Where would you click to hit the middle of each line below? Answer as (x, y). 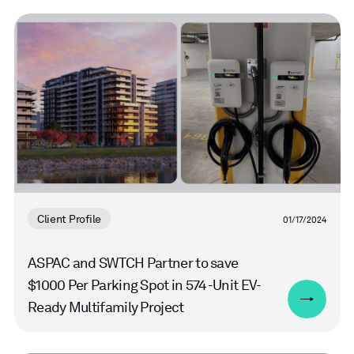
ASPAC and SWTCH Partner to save (133, 262)
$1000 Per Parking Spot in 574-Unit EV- (145, 284)
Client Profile (69, 219)
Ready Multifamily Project (106, 307)
